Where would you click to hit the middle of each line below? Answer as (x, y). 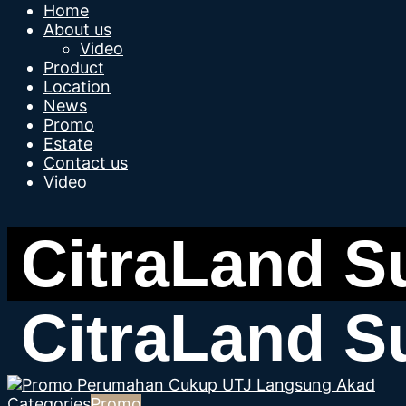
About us (77, 29)
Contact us (86, 163)
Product (74, 68)
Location (77, 87)
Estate (68, 144)
